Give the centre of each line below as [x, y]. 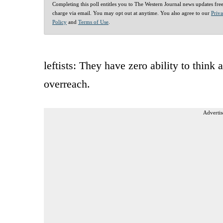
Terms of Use [93, 22]
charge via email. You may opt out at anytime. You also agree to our [132, 13]
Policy [59, 22]
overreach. [67, 84]
